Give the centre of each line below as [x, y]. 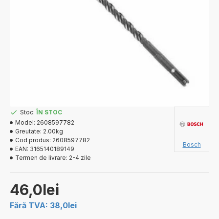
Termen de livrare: [41, 158]
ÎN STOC [49, 112]
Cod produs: [33, 140]
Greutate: [28, 131]
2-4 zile [80, 158]
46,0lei [34, 190]
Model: [25, 122]
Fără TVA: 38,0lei [43, 205]
